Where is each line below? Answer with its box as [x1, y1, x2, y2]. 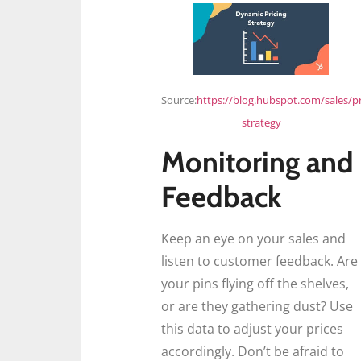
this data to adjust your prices [161, 320, 343, 338]
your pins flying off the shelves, [161, 275, 349, 293]
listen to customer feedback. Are [161, 252, 358, 271]
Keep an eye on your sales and [161, 230, 346, 248]
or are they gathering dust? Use [161, 297, 353, 316]
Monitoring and [161, 144, 354, 180]
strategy [241, 114, 281, 130]
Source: [161, 92, 197, 107]
